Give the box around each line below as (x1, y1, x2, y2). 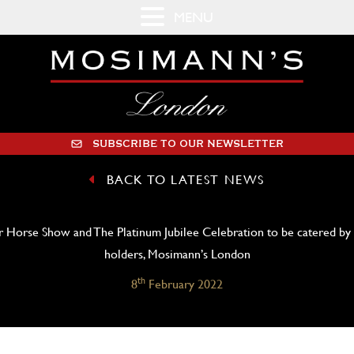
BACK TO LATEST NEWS (106, 172, 265, 187)
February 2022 (145, 277, 223, 292)
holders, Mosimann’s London (104, 247, 250, 262)
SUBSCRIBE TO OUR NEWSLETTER (92, 137, 284, 150)
